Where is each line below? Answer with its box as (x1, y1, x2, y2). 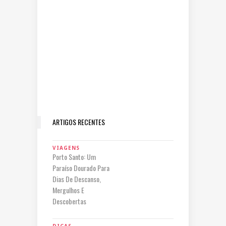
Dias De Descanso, (52, 173, 101, 184)
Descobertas (52, 195, 86, 206)
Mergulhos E (52, 184, 84, 195)
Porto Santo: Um (52, 151, 96, 162)
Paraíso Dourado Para (52, 162, 109, 173)
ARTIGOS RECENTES (52, 116, 105, 127)
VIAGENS (52, 144, 80, 151)
